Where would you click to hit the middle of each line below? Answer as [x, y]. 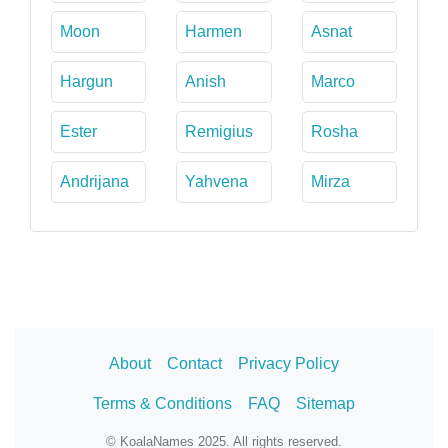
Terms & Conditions [162, 403]
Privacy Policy [288, 363]
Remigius [219, 131]
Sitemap [325, 403]
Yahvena [217, 181]
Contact [194, 363]
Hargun [86, 81]
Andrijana [94, 181]
